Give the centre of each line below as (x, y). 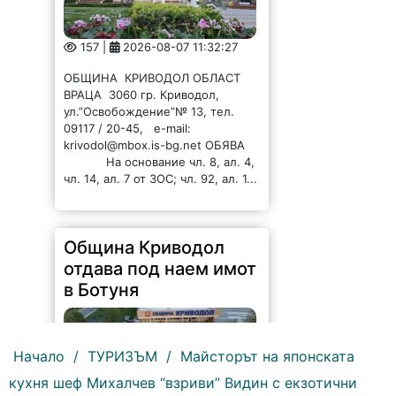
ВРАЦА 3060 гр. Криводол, (142, 95)
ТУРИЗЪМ (122, 357)
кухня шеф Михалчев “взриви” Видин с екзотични (183, 383)
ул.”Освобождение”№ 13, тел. (149, 112)
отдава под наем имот (160, 269)
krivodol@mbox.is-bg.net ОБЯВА (158, 145)
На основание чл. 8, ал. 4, (160, 162)
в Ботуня (102, 290)
